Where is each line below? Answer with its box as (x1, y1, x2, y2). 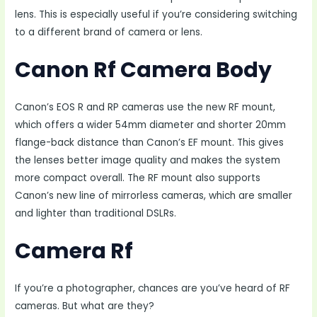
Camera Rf (15, 236, 134, 266)
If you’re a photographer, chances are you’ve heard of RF (15, 281, 291, 295)
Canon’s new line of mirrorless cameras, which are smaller (15, 188, 293, 202)
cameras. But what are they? (15, 299, 155, 313)
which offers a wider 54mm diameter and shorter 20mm (15, 117, 287, 132)
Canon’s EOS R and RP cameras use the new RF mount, (15, 100, 276, 114)
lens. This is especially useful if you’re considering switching (15, 7, 298, 21)
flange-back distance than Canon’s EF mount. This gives (15, 135, 284, 149)
